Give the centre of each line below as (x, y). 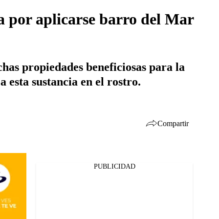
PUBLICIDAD (114, 166)
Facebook (39, 172)
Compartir (173, 123)
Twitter (36, 185)
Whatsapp (40, 197)
